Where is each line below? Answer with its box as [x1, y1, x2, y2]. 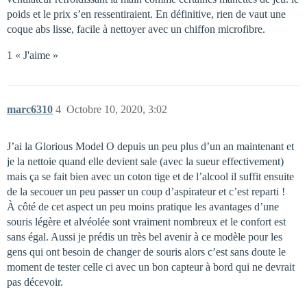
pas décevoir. [7, 276, 63, 288]
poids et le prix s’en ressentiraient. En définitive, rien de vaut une [7, 8, 286, 21]
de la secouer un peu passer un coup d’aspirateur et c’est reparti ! [7, 186, 285, 198]
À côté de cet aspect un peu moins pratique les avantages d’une [7, 201, 279, 213]
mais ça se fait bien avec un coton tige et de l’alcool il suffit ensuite [7, 171, 294, 183]
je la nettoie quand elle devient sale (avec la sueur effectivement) [7, 156, 284, 168]
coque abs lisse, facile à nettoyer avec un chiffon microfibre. [7, 23, 265, 36]
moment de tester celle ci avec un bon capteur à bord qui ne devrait [7, 261, 295, 273]
